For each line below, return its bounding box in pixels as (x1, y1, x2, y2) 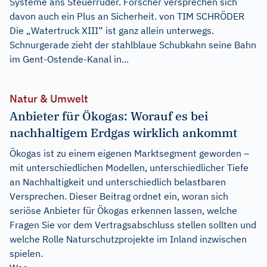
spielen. (10, 247, 43, 259)
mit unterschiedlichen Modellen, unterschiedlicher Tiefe (10, 161, 249, 173)
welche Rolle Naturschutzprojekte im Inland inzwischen (10, 232, 247, 245)
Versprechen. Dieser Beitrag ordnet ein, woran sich (10, 190, 228, 202)
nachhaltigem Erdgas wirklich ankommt (10, 124, 237, 141)
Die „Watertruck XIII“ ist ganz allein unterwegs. (10, 24, 214, 36)
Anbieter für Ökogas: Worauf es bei (10, 107, 208, 124)
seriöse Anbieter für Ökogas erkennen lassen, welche (10, 204, 237, 216)
